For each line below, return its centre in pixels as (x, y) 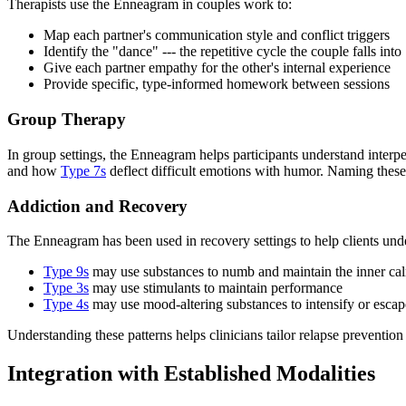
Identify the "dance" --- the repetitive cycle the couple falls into (222, 52)
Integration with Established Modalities (191, 374)
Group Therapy (67, 120)
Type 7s (83, 170)
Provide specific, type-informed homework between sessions (217, 84)
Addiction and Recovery (97, 206)
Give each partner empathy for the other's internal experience (217, 68)
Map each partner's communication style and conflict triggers (217, 35)
